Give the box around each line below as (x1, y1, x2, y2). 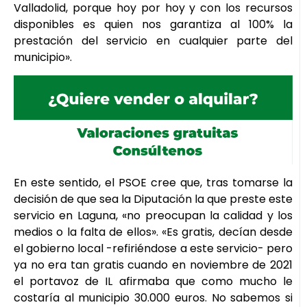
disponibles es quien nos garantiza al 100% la (14, 16, 293, 32)
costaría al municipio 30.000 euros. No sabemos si (14, 289, 293, 306)
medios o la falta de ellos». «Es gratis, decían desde (14, 223, 293, 240)
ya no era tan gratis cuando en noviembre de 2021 (14, 256, 293, 273)
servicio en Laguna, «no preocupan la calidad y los (14, 207, 293, 223)
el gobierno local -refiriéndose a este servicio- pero (14, 240, 293, 256)
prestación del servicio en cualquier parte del (14, 32, 293, 49)
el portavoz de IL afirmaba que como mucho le (14, 273, 293, 289)
